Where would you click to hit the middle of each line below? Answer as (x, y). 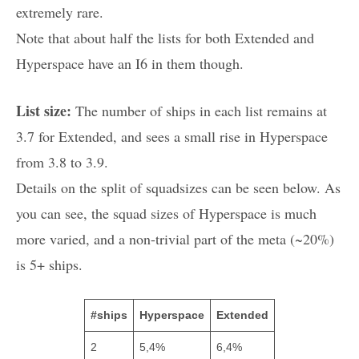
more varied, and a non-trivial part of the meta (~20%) (175, 239)
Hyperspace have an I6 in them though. (130, 64)
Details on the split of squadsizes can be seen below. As (178, 188)
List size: (44, 111)
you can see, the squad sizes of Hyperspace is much (166, 214)
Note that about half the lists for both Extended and (165, 38)
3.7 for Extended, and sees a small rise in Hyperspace (172, 137)
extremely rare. (60, 12)
